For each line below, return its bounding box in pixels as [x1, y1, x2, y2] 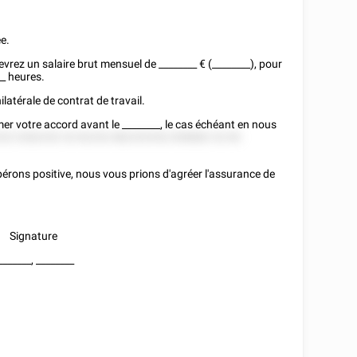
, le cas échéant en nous [160, 118, 277, 131]
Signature [10, 229, 58, 242]
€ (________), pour [197, 57, 283, 70]
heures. [6, 70, 45, 83]
